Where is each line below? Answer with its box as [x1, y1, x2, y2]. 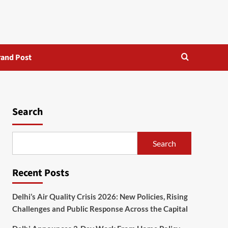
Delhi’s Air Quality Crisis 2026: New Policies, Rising [12, 192, 188, 202]
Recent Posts [12, 166, 69, 181]
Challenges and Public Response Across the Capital [12, 204, 188, 214]
